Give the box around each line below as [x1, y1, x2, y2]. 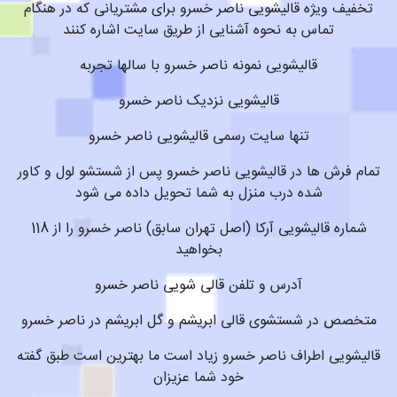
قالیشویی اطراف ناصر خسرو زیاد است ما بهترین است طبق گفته [17, 345, 380, 369]
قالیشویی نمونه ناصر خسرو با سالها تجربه [80, 54, 317, 78]
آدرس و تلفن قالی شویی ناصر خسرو [95, 274, 302, 298]
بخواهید [175, 238, 222, 262]
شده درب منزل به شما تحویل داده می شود [74, 182, 323, 206]
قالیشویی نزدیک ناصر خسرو [118, 90, 279, 113]
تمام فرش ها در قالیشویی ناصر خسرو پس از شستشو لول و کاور [17, 160, 380, 184]
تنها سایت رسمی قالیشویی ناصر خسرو [88, 125, 309, 149]
